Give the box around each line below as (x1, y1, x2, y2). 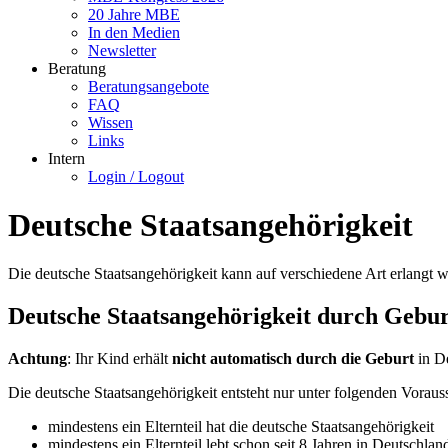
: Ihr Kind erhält (67, 350, 172, 368)
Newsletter (88, 41, 156, 59)
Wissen (88, 113, 133, 131)
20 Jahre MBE (88, 5, 180, 23)
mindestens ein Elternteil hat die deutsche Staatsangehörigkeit (48, 418, 434, 436)
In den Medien (88, 23, 180, 41)
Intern (48, 149, 85, 167)
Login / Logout (88, 167, 184, 185)
